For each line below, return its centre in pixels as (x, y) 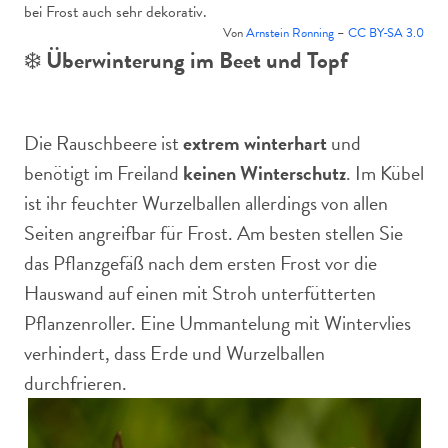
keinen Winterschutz (264, 173)
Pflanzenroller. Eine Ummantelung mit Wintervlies (217, 323)
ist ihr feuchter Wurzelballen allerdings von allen (206, 203)
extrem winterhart (255, 143)
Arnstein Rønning (290, 33)
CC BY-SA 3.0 (386, 33)
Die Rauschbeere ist (103, 143)
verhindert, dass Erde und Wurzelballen (174, 353)
